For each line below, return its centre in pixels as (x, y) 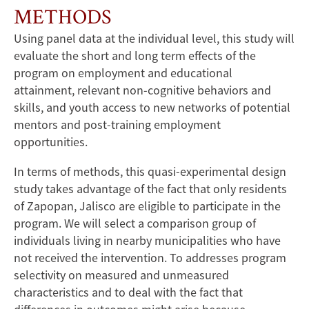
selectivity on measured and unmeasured (121, 275)
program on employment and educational (123, 73)
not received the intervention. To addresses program (150, 258)
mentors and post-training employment (117, 125)
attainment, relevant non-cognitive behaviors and (142, 90)
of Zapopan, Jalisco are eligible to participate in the (147, 206)
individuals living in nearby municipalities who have (147, 241)
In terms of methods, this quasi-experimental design (150, 172)
